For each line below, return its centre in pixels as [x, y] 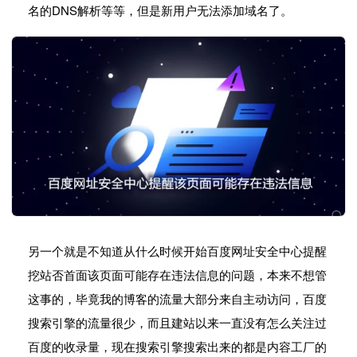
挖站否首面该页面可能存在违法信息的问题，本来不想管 [177, 275]
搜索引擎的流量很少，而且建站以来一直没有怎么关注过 [177, 323]
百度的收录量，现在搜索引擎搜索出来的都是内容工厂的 [177, 347]
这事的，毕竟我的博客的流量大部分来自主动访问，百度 [177, 299]
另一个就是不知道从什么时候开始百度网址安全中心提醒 [177, 251]
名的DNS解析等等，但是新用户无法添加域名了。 [160, 10]
